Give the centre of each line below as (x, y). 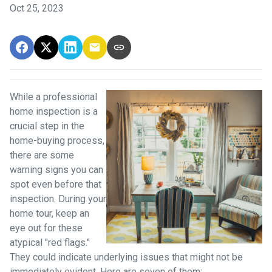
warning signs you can (56, 169)
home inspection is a (54, 111)
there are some (42, 155)
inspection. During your (58, 199)
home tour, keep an (49, 213)
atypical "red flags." (50, 242)
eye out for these (46, 228)
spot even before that (56, 184)
